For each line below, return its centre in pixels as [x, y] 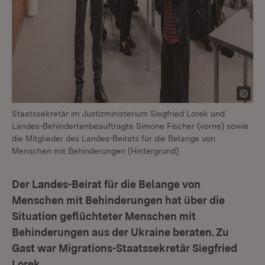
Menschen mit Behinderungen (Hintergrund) [95, 151]
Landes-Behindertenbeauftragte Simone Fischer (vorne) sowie [130, 126]
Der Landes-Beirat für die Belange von [106, 184]
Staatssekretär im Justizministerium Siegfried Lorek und [118, 114]
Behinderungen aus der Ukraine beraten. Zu [120, 232]
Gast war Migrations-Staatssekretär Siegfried [125, 248]
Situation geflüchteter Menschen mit [104, 216]
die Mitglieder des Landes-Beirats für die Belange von [114, 138]
